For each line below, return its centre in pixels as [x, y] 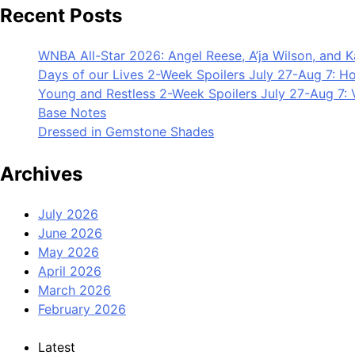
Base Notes [72, 112]
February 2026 [82, 309]
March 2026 [74, 290]
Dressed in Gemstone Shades [126, 131]
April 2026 [70, 271]
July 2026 [68, 214]
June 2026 [70, 233]
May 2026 [69, 252]
